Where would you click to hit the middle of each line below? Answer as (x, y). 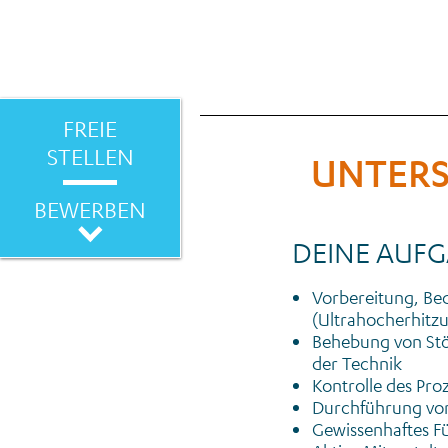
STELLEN (90, 156)
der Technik (357, 363)
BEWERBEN (90, 209)
